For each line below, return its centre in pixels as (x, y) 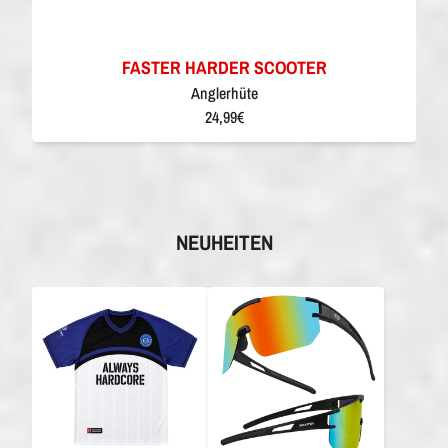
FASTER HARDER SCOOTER (224, 67)
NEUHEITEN (224, 242)
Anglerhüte (224, 92)
